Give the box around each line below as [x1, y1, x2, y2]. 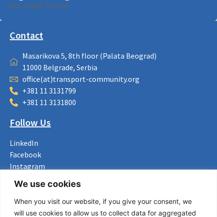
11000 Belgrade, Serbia [22, 62, 98, 73]
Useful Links [10, 203, 62, 216]
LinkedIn [10, 138, 38, 148]
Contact [10, 29, 43, 42]
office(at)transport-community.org [22, 74, 140, 84]
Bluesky [10, 173, 35, 183]
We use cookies [14, 178, 81, 189]
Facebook [10, 150, 41, 160]
